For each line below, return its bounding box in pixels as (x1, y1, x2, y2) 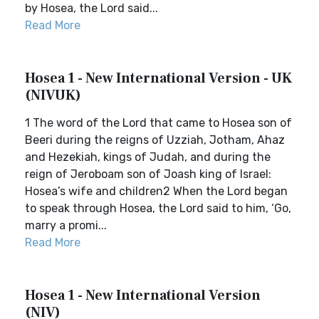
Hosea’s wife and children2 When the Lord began (25, 184, 288, 198)
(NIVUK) (25, 86, 81, 105)
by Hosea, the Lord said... (25, 1, 158, 15)
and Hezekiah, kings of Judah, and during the (25, 150, 271, 164)
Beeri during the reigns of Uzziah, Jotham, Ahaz (25, 133, 285, 147)
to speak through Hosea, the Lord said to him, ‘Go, (25, 202, 291, 215)
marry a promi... (25, 219, 107, 232)
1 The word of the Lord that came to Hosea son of (25, 116, 292, 130)
